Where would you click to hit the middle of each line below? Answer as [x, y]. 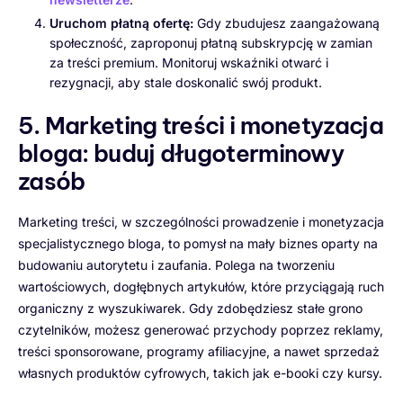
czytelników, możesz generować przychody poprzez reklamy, [201, 329]
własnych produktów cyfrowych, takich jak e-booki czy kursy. [200, 372]
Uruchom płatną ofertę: [121, 22]
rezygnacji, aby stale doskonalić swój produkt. [186, 82]
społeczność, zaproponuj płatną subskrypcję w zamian [211, 42]
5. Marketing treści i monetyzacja [201, 125]
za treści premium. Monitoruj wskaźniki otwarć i [189, 62]
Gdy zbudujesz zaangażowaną [287, 22]
